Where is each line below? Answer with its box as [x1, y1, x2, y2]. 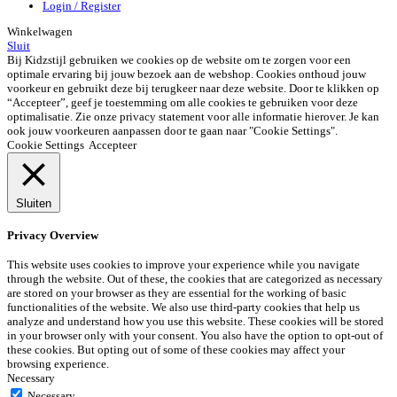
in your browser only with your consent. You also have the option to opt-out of [7, 329, 383, 343]
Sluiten [16, 197, 51, 211]
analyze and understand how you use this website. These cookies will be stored [7, 315, 384, 329]
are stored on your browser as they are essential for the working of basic [7, 286, 346, 300]
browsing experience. [7, 357, 109, 371]
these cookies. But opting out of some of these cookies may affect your [7, 343, 345, 357]
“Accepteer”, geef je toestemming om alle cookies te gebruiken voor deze [7, 96, 358, 110]
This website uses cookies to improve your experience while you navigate [7, 258, 360, 272]
